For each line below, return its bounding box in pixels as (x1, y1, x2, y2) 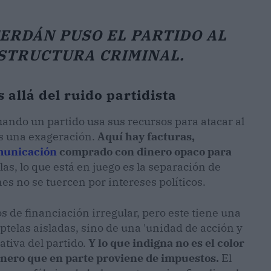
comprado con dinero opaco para (57, 145, 232, 159)
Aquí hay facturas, (97, 129, 195, 144)
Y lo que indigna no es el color (88, 236, 244, 250)
